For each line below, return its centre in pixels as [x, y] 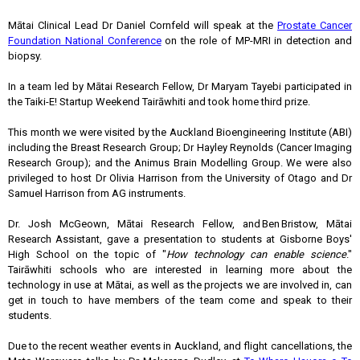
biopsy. [26, 56]
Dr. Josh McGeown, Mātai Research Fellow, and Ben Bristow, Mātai [180, 224]
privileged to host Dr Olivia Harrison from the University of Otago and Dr [180, 178]
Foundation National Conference [85, 41]
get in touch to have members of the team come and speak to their [180, 300]
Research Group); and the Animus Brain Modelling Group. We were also [180, 163]
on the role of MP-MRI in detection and [259, 41]
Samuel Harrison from [60, 193]
